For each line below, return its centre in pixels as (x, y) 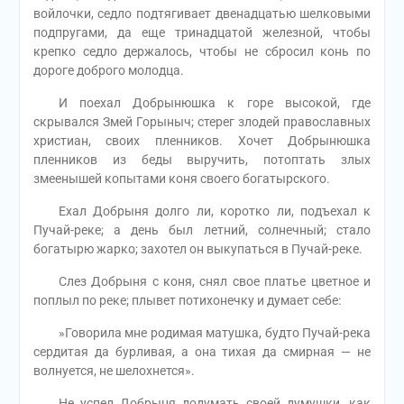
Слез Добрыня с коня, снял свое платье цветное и (202, 282)
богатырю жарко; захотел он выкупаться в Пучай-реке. (197, 249)
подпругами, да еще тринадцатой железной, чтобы (202, 33)
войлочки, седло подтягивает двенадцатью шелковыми (202, 14)
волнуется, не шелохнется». (114, 371)
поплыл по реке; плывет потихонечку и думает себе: (187, 301)
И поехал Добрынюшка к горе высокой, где (202, 103)
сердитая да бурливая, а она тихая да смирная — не (202, 352)
